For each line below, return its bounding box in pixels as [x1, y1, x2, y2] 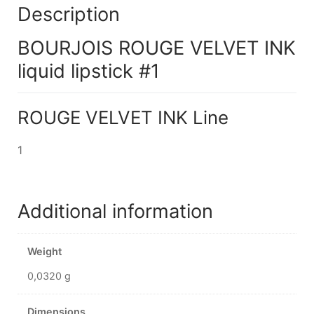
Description [17, 2, 120, 26]
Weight [27, 245, 62, 258]
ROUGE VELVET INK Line [17, 107, 228, 129]
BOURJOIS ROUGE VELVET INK [17, 36, 296, 60]
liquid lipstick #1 [17, 59, 160, 83]
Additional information [17, 200, 213, 223]
